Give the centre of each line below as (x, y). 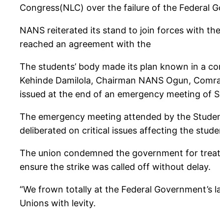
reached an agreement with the (85, 44)
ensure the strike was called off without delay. (115, 167)
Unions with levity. (58, 203)
